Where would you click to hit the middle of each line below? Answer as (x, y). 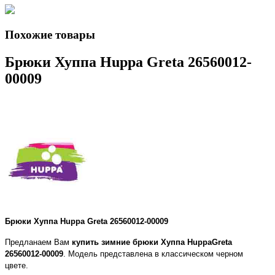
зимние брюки (130, 242)
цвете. (18, 265)
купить (87, 242)
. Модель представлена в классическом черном (153, 254)
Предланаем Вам (38, 242)
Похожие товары (50, 35)
